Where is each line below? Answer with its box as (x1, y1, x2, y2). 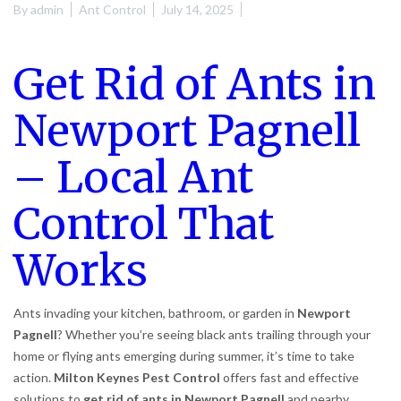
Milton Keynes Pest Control (54, 370, 220, 386)
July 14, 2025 (161, 2, 234, 18)
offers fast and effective (220, 370, 359, 386)
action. (13, 370, 54, 386)
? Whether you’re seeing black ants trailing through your (57, 327, 371, 343)
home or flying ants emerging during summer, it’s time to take (13, 348, 354, 364)
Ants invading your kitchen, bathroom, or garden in (13, 305, 297, 321)
